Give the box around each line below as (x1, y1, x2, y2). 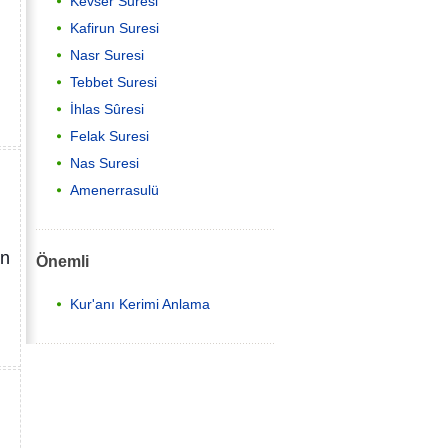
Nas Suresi (70, 155, 139, 172)
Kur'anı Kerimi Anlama (70, 296, 210, 312)
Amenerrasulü (70, 182, 159, 199)
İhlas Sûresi (70, 101, 144, 118)
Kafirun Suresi (70, 20, 159, 37)
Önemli (36, 251, 89, 270)
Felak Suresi (70, 128, 149, 145)
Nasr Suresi (70, 47, 144, 64)
